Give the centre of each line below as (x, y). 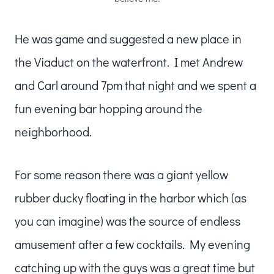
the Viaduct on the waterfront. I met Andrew (129, 61)
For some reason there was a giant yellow (121, 174)
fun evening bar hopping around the (109, 108)
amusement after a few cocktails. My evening (132, 244)
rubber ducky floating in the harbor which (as (131, 197)
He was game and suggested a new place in (128, 38)
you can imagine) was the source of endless (128, 220)
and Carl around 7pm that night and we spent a (135, 85)
